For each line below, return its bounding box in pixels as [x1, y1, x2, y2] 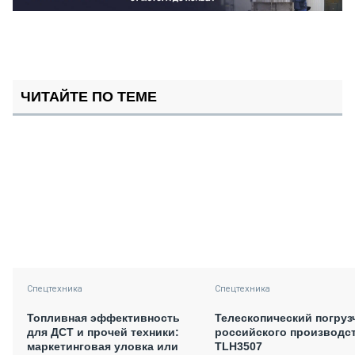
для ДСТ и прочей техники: [27, 325, 179, 338]
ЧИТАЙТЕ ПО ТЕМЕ [21, 89, 157, 105]
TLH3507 [215, 339, 262, 353]
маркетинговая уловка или [27, 339, 178, 353]
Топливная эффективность [27, 311, 180, 324]
